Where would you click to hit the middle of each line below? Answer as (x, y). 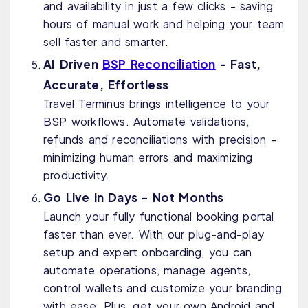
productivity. (77, 175)
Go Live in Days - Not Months (134, 198)
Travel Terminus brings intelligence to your (157, 104)
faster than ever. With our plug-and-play (154, 234)
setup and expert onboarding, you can (148, 252)
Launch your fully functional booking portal (159, 217)
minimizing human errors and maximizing (148, 157)
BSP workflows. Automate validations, (146, 122)
